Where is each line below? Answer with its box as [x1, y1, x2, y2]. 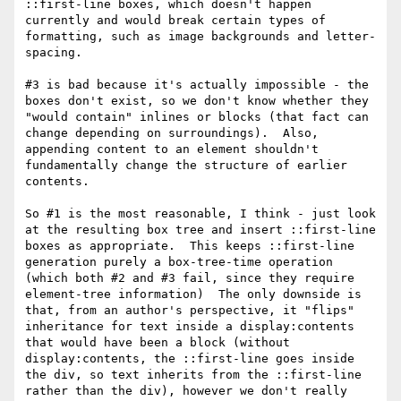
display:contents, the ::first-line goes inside [25, 352, 354, 366]
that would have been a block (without [25, 336, 290, 350]
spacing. [25, 46, 90, 60]
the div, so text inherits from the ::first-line [25, 368, 362, 382]
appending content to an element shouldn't [25, 142, 319, 157]
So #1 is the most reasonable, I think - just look [25, 207, 376, 221]
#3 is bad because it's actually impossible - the [25, 78, 369, 92]
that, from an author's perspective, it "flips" [25, 303, 354, 318]
